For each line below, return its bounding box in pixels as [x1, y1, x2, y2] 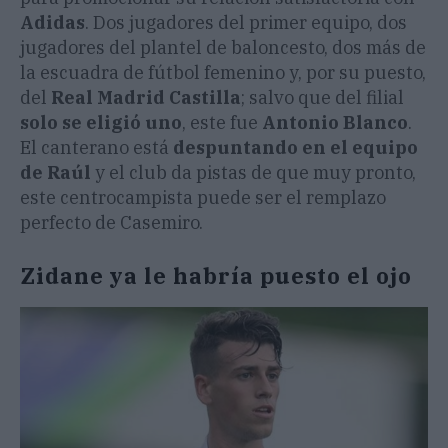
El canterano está [20, 136, 173, 160]
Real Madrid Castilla [51, 86, 241, 110]
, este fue [182, 111, 262, 135]
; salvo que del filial [241, 86, 404, 110]
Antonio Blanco [262, 111, 408, 135]
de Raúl [20, 161, 91, 185]
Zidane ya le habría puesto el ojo [20, 261, 412, 291]
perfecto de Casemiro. [20, 211, 203, 235]
